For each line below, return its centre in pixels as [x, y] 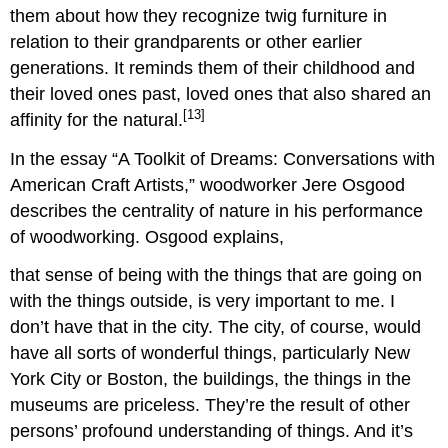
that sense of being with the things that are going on [216, 275]
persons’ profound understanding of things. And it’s [212, 431]
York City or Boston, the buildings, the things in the [211, 379]
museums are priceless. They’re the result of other [210, 405]
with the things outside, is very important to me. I [203, 301]
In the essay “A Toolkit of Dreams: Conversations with [223, 158]
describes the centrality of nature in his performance [217, 210]
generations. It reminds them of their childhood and [213, 67]
